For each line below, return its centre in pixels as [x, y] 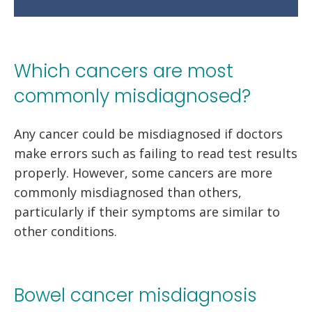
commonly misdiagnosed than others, [128, 192]
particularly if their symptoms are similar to [147, 211]
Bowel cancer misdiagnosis [135, 295]
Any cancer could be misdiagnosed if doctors [148, 133]
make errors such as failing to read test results [156, 153]
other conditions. [65, 231]
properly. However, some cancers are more [143, 172]
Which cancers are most [124, 71]
